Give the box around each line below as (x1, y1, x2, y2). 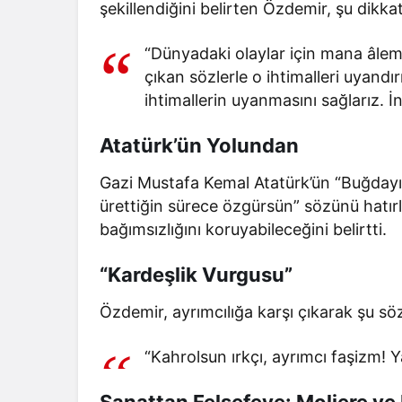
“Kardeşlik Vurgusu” (100, 262, 293, 286)
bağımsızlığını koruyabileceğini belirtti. (100, 219, 388, 239)
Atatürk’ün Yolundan (100, 133, 299, 157)
